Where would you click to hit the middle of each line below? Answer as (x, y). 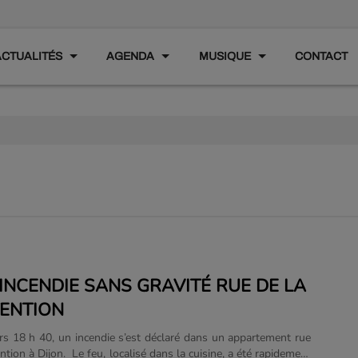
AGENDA (131, 56)
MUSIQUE (225, 56)
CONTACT (322, 56)
